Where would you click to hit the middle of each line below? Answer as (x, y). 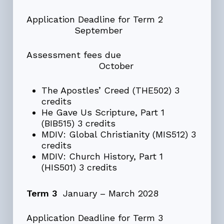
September (74, 30)
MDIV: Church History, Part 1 (102, 156)
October (80, 65)
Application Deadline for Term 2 (109, 19)
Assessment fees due (109, 54)
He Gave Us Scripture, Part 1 (103, 112)
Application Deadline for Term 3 (109, 217)
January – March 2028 (107, 193)
